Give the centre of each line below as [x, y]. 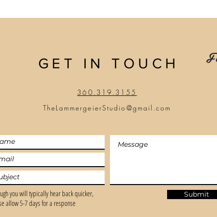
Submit [197, 194]
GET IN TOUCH [108, 63]
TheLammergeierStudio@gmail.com [107, 108]
